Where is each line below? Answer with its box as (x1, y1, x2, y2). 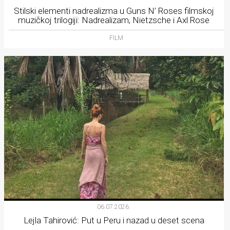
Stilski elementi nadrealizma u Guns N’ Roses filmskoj (13, 6, 214, 16)
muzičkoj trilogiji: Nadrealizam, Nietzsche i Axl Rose (18, 15, 210, 26)
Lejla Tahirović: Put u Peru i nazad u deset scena (23, 215, 204, 226)
